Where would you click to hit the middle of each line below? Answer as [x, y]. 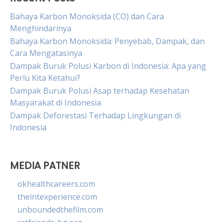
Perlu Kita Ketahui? [45, 78]
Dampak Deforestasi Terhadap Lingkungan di [95, 115]
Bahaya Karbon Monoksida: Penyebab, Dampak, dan [107, 41]
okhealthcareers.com [56, 184]
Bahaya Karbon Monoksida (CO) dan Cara [87, 16]
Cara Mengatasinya [46, 53]
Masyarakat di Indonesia [55, 103]
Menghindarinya [41, 28]
